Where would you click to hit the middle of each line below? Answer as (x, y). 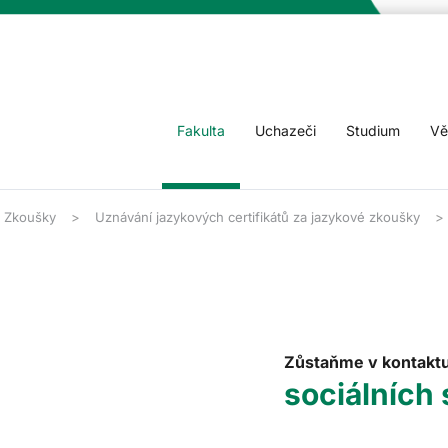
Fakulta (201, 130)
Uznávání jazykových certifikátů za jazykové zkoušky (257, 217)
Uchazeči (285, 130)
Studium (373, 130)
